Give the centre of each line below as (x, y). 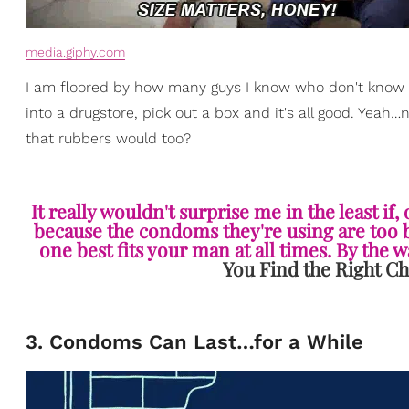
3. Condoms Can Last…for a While (194, 341)
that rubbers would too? (108, 138)
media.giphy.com (75, 52)
